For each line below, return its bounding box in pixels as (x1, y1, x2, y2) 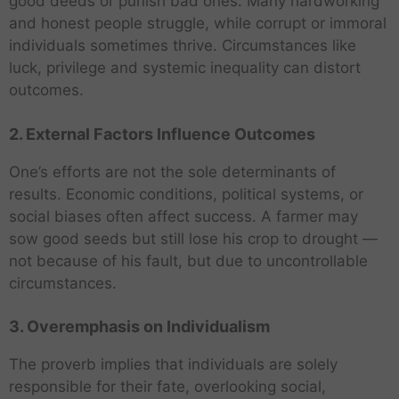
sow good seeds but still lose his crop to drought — (9, 229, 378, 248)
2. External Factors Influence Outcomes (9, 124, 315, 143)
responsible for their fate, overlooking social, (9, 378, 326, 396)
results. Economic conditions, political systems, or (9, 184, 363, 203)
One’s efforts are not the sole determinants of (9, 162, 336, 181)
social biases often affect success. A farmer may (9, 207, 358, 225)
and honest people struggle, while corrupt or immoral (9, 14, 387, 33)
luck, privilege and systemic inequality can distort (9, 59, 361, 77)
